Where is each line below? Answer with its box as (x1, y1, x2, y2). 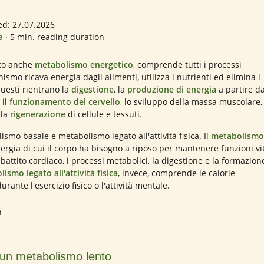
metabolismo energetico (35, 59, 133, 70)
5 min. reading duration (10, 31, 104, 42)
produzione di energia (127, 84, 216, 95)
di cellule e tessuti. (65, 108, 142, 120)
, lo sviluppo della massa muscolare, (120, 96, 262, 107)
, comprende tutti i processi (133, 59, 242, 70)
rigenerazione (10, 108, 65, 120)
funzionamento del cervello (9, 96, 120, 107)
